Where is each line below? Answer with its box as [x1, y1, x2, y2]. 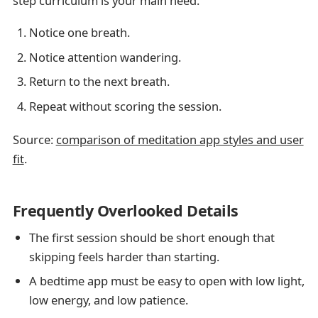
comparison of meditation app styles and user [55, 131, 304, 148]
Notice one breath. [28, 24, 130, 41]
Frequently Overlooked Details [12, 200, 239, 221]
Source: [12, 131, 56, 148]
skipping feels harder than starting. [28, 248, 219, 265]
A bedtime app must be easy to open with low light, [28, 273, 305, 290]
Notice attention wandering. [28, 48, 181, 65]
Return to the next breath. [28, 73, 170, 90]
